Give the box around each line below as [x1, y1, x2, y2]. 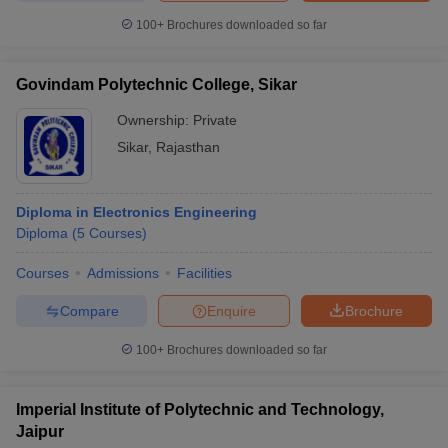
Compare [59, 302, 119, 319]
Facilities [177, 265, 232, 281]
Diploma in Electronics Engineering [16, 204, 257, 220]
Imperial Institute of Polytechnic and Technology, [16, 401, 384, 418]
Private [193, 112, 237, 128]
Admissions [87, 265, 159, 281]
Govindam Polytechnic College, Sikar [16, 76, 297, 93]
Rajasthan [156, 139, 220, 155]
